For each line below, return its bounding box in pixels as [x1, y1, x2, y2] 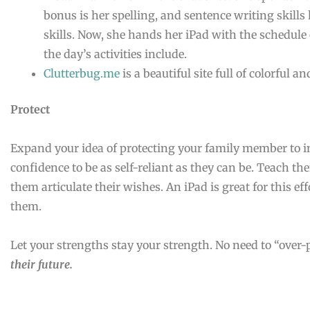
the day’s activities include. [44, 47, 187, 61]
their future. [10, 257, 73, 271]
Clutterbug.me [44, 66, 122, 80]
